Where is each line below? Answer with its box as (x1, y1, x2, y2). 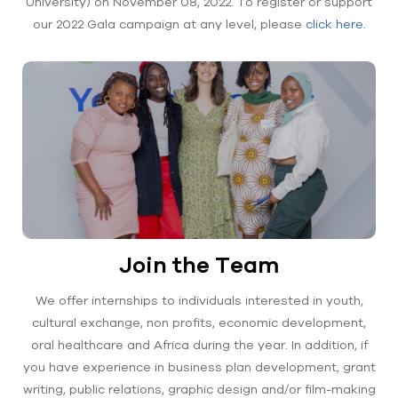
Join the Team (119, 251, 279, 277)
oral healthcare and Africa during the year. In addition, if (30, 338, 368, 352)
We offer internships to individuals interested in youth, (35, 293, 363, 307)
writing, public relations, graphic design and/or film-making (22, 382, 376, 396)
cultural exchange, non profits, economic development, (32, 315, 366, 330)
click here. (301, 17, 366, 31)
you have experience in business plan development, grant (22, 360, 376, 374)
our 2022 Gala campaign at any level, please (32, 17, 302, 31)
